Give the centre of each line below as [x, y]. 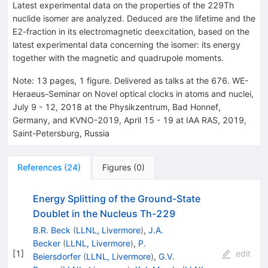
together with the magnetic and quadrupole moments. [118, 57]
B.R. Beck [51, 230]
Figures [117, 167]
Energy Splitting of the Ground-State [116, 198]
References [39, 167]
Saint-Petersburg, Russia [61, 133]
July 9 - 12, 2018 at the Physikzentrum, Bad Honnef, [117, 106]
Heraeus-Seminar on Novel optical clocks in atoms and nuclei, [133, 93]
